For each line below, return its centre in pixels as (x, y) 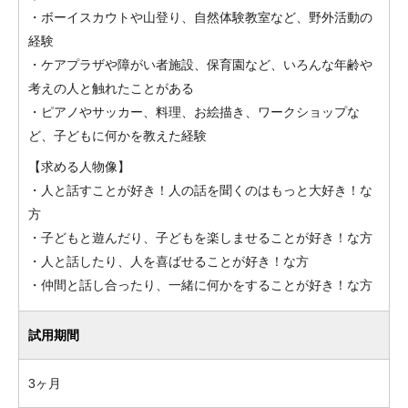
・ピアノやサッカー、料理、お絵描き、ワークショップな (194, 112)
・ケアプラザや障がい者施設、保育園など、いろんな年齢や (200, 65)
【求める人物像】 (79, 167)
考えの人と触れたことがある (111, 88)
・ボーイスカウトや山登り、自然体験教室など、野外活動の (200, 17)
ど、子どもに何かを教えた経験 (117, 136)
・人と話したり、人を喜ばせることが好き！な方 (168, 261)
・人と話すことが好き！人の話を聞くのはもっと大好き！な (200, 190)
